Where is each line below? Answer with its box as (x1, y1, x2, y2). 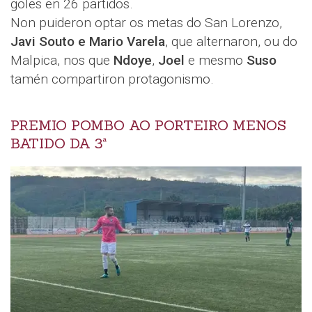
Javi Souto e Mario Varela (10, 33, 165, 49)
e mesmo (185, 52, 247, 68)
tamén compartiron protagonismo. (10, 70, 214, 87)
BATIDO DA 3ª (10, 134, 107, 153)
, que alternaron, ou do (165, 33, 297, 49)
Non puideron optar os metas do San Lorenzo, (10, 14, 282, 31)
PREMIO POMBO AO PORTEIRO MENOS (10, 116, 286, 134)
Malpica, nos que (10, 52, 114, 68)
